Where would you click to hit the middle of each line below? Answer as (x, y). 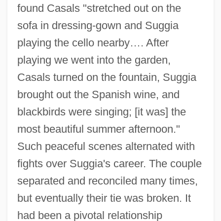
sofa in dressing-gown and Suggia (98, 25)
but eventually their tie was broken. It (104, 198)
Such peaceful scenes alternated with (106, 146)
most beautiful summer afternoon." (98, 129)
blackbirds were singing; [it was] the (101, 111)
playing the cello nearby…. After (93, 42)
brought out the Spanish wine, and (98, 94)
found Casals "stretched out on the (99, 8)
